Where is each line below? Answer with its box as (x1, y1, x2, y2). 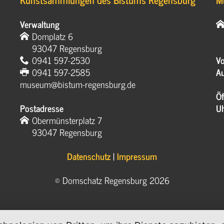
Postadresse (20, 100, 64, 116)
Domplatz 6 (32, 28, 73, 44)
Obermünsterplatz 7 (32, 112, 102, 128)
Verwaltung (20, 16, 60, 32)
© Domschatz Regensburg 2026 (54, 172, 169, 188)
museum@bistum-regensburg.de (20, 76, 136, 92)
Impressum (117, 148, 157, 164)
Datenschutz (67, 148, 110, 164)
